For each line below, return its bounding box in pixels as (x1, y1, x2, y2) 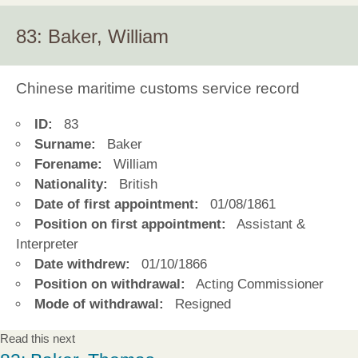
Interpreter (16, 237, 78, 253)
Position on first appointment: (34, 217, 226, 233)
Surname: (34, 137, 96, 153)
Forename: (34, 157, 102, 173)
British (114, 177, 157, 193)
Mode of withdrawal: (34, 296, 164, 312)
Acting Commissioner (192, 276, 324, 292)
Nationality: (34, 177, 108, 193)
